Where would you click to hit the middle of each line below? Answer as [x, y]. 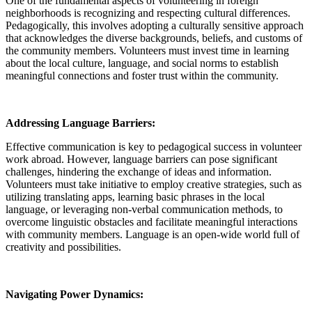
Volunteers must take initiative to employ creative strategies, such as [154, 184]
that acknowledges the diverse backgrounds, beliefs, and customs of [154, 38]
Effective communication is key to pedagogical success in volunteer [154, 146]
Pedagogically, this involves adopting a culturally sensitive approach [155, 25]
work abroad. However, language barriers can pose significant [141, 159]
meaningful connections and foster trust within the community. [142, 75]
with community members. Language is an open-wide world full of [153, 234]
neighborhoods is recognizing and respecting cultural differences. [148, 13]
